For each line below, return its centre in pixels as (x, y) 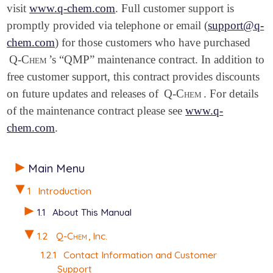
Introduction (65, 190)
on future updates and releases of (84, 94)
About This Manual (92, 212)
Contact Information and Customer (140, 254)
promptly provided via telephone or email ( (108, 26)
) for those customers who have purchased (153, 43)
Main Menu (56, 168)
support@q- (236, 26)
